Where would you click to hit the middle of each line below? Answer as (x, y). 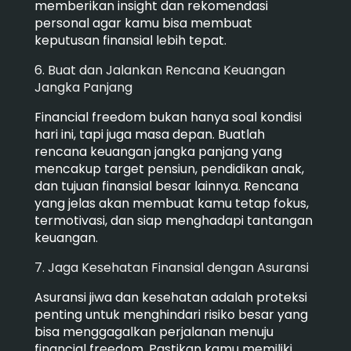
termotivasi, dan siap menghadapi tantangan (173, 220)
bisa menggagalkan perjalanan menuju (154, 331)
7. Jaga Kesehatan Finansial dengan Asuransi (171, 267)
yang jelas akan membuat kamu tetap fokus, (171, 203)
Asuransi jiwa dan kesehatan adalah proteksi (170, 297)
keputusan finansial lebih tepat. (130, 40)
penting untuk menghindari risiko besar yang (171, 314)
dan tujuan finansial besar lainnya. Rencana (166, 186)
